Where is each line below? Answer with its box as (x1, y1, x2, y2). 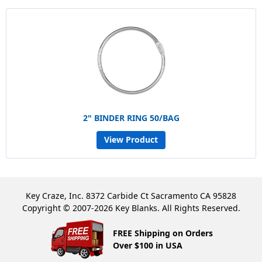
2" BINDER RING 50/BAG (82, 112, 180, 123)
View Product (104, 134, 158, 146)
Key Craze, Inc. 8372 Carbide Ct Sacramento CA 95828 (26, 189, 236, 201)
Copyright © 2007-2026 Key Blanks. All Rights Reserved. (22, 202, 240, 213)
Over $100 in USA (112, 240, 182, 251)
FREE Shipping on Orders (112, 227, 213, 239)
